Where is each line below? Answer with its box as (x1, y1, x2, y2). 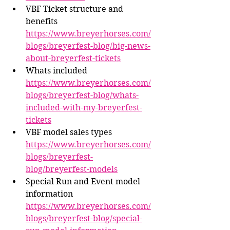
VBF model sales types (26, 127, 114, 138)
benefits (26, 16, 60, 27)
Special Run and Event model (26, 177, 142, 187)
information (26, 189, 75, 199)
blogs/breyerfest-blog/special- (26, 214, 142, 224)
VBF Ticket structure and (26, 4, 125, 14)
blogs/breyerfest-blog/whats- (26, 90, 139, 101)
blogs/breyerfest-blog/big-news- (26, 41, 150, 51)
